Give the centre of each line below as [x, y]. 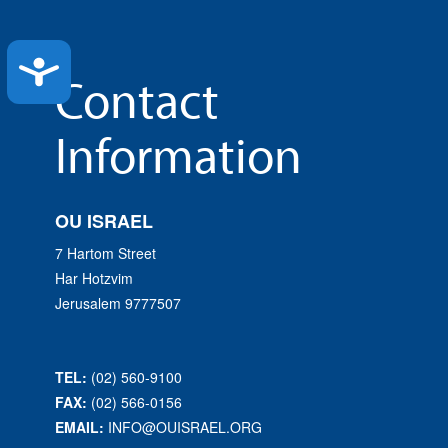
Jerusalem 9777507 [118, 303]
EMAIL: [79, 427]
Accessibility [96, 61]
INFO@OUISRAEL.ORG [185, 427]
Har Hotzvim [94, 278]
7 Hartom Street [105, 253]
